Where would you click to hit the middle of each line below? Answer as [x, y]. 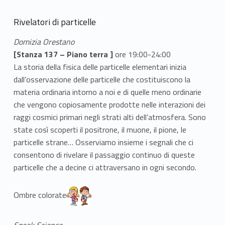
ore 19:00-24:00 [142, 54]
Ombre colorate [40, 195]
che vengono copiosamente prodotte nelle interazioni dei [109, 105]
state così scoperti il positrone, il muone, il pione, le [100, 130]
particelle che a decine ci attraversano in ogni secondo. [105, 167]
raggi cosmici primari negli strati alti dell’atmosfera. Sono [109, 117]
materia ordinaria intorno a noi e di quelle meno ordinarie [107, 92]
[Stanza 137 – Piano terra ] [63, 54]
